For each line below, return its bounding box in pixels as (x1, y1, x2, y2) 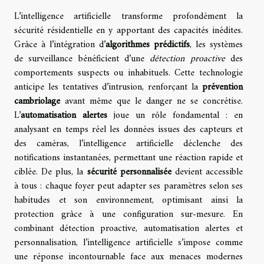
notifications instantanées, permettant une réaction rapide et (14, 150, 243, 167)
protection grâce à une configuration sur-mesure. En (14, 206, 243, 223)
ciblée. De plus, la (14, 164, 87, 181)
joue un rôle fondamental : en (107, 107, 243, 124)
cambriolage (14, 93, 60, 110)
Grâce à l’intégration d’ (14, 37, 105, 54)
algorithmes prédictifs (105, 37, 190, 54)
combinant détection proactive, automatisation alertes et (14, 220, 243, 237)
